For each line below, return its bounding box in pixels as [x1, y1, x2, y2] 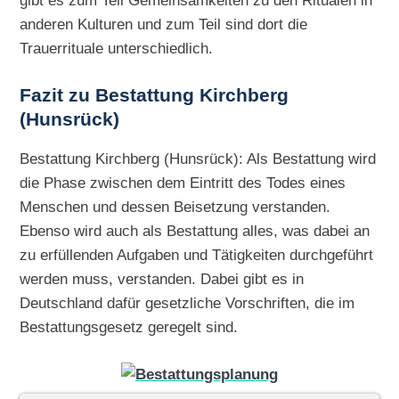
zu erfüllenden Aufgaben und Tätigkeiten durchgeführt [20, 246, 374, 265]
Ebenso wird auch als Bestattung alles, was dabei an [20, 222, 370, 240]
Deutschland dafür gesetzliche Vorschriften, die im [20, 294, 355, 313]
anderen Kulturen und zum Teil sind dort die [20, 15, 308, 34]
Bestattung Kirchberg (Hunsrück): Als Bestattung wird [20, 150, 377, 168]
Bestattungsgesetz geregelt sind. [20, 318, 239, 337]
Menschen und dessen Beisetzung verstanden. [20, 198, 331, 216]
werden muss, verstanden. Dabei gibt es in [20, 270, 305, 289]
